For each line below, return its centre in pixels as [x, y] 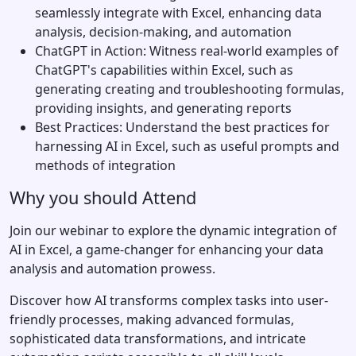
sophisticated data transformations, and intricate [158, 338]
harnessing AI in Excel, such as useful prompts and [187, 146]
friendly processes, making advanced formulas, [152, 319]
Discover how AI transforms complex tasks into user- [169, 300]
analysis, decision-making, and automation [163, 31]
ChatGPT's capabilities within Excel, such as [164, 70]
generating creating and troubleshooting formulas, [190, 89]
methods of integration [105, 165]
